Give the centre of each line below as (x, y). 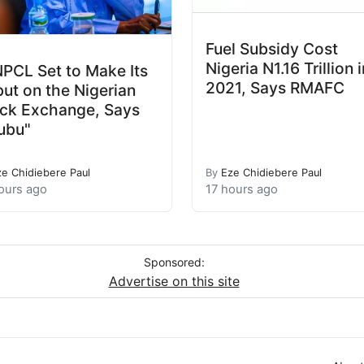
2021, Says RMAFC (275, 87)
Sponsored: (174, 262)
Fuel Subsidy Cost (272, 48)
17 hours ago (242, 189)
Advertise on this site (174, 281)
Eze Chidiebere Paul (271, 172)
